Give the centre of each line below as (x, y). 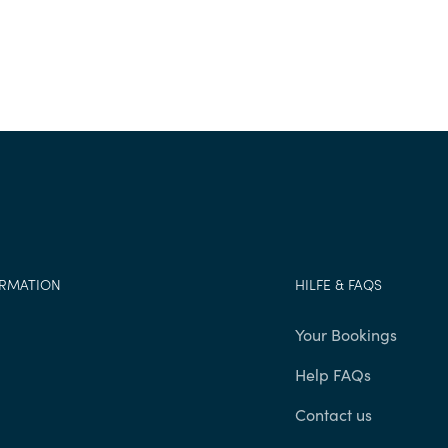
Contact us (333, 414)
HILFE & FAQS (338, 284)
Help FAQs (332, 374)
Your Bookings (345, 334)
